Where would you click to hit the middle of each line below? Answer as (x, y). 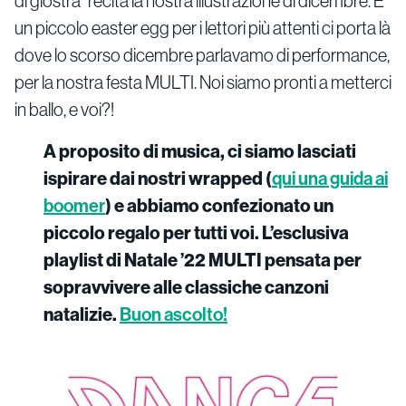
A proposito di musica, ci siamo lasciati (200, 150)
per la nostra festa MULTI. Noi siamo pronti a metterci (203, 82)
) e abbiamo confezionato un (219, 205)
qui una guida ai (330, 178)
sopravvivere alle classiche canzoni (186, 286)
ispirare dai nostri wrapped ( (158, 178)
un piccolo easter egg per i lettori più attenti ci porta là (203, 27)
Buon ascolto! (174, 314)
